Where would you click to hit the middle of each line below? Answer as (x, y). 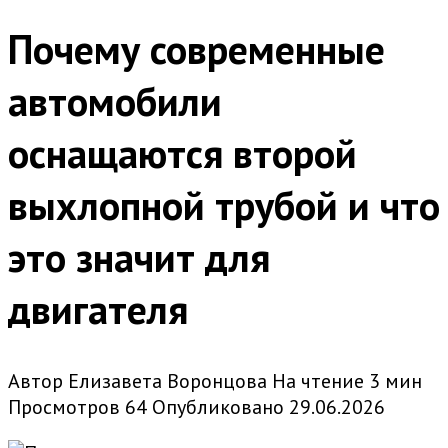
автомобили (115, 101)
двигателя (98, 309)
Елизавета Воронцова (167, 381)
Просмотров (64, 407)
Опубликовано (218, 407)
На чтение (318, 381)
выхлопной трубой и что (224, 205)
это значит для (139, 257)
